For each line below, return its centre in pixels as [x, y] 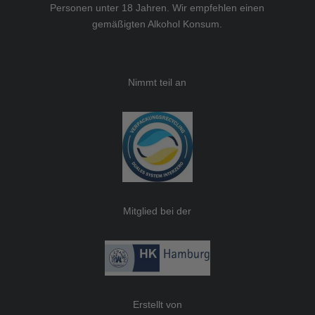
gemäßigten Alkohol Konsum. [157, 24]
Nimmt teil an [157, 83]
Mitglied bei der [157, 211]
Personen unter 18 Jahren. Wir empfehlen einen [157, 8]
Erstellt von [157, 305]
